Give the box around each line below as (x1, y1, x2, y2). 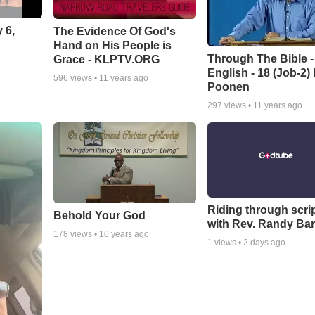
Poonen (207, 81, 250, 94)
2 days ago (243, 238, 286, 248)
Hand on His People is (53, 39, 172, 51)
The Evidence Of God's (53, 25, 176, 37)
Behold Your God (53, 209, 146, 221)
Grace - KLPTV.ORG (53, 53, 160, 65)
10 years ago (98, 229, 149, 239)
